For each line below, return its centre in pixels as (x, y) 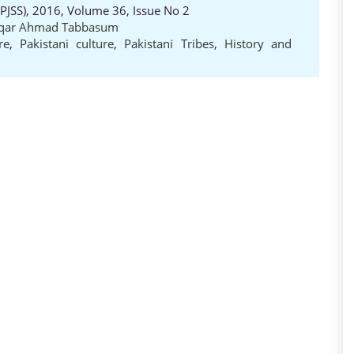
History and (258, 43)
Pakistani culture (67, 43)
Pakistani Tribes (169, 43)
